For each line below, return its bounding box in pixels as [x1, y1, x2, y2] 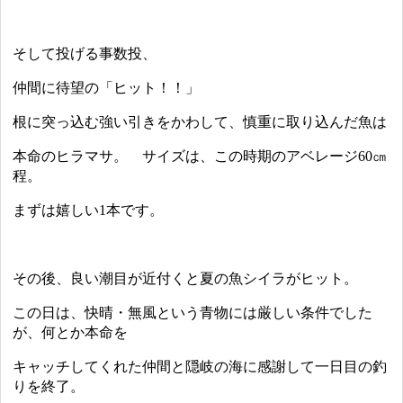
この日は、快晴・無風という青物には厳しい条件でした [13, 305, 373, 321]
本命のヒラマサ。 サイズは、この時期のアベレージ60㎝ [13, 148, 388, 165]
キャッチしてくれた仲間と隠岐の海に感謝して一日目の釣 [13, 359, 388, 375]
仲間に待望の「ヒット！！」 [13, 80, 201, 96]
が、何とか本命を [13, 325, 129, 341]
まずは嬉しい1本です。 [13, 202, 165, 219]
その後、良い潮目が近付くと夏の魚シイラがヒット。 [13, 271, 359, 287]
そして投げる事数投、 [13, 46, 157, 62]
